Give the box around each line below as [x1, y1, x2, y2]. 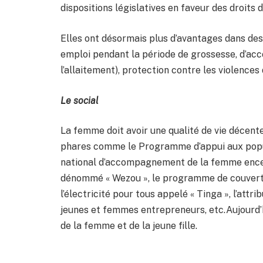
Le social [60, 95, 99, 106]
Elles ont [60, 33, 102, 44]
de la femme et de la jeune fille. [60, 220, 197, 232]
